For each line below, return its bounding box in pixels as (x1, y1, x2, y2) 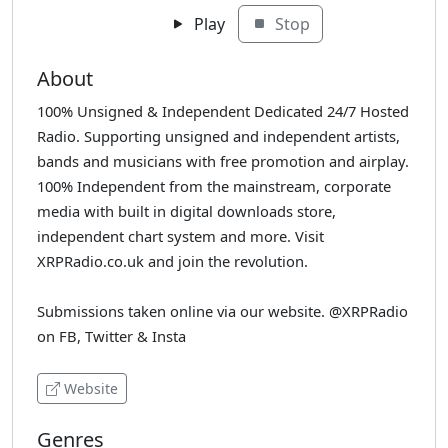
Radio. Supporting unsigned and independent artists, (37, 125, 400, 146)
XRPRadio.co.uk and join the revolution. (37, 250, 308, 271)
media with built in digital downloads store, (37, 200, 336, 221)
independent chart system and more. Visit (37, 225, 324, 246)
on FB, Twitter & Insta (37, 325, 186, 346)
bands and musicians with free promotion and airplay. (37, 150, 409, 171)
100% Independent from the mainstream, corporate (37, 175, 391, 196)
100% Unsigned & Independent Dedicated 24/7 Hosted (37, 100, 409, 121)
